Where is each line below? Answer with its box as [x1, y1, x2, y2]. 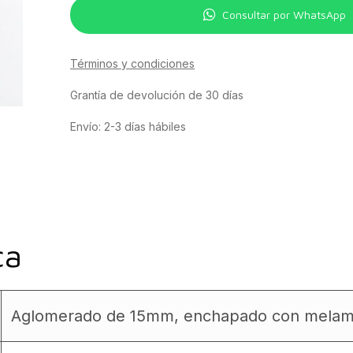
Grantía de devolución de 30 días [69, 88, 243, 102]
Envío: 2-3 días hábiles [69, 120, 186, 133]
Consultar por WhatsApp [222, 8, 347, 21]
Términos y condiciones [69, 57, 195, 70]
